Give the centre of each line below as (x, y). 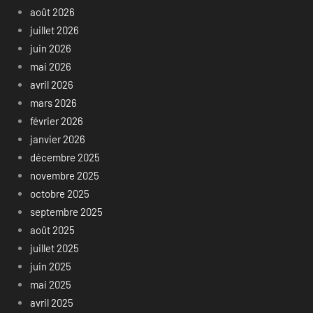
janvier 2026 (57, 139)
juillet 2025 (54, 248)
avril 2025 (51, 302)
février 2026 (56, 121)
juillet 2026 (54, 30)
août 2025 (52, 230)
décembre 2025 (65, 157)
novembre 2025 (64, 175)
